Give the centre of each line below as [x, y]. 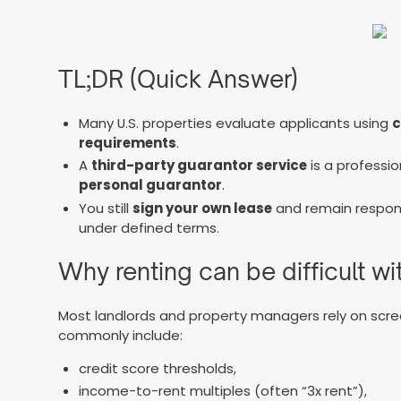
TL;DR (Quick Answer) [179, 79]
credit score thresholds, [157, 368]
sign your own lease [202, 209]
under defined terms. [149, 228]
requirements [127, 142]
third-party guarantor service [199, 166]
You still [105, 209]
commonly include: [121, 335]
